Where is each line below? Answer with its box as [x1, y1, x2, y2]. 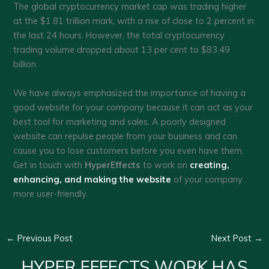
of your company [171, 173, 243, 185]
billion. [13, 58, 41, 70]
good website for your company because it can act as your [13, 101, 253, 113]
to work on [141, 159, 190, 171]
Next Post [211, 232, 255, 244]
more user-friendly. [13, 187, 88, 199]
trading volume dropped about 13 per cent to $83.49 [13, 44, 231, 56]
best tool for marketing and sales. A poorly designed [13, 115, 226, 127]
